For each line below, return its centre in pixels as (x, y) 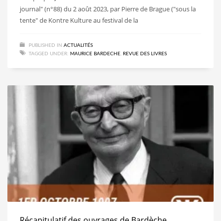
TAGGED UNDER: (49, 54)
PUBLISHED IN (45, 45)
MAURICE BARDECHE (95, 54)
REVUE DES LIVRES (145, 54)
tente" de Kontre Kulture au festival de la (79, 20)
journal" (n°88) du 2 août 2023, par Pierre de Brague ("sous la (108, 9)
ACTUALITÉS (78, 45)
